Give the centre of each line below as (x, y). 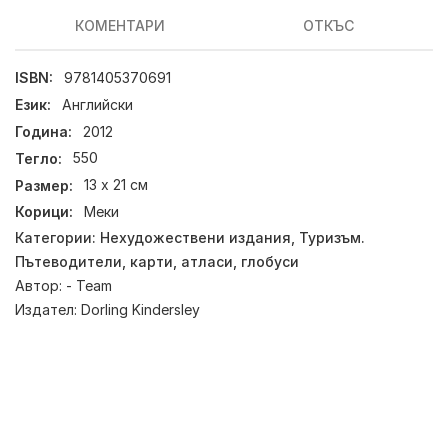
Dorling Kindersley (140, 309)
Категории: (57, 237)
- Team (89, 285)
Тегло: (38, 158)
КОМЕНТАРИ (119, 25)
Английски (98, 105)
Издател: (48, 309)
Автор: (40, 285)
